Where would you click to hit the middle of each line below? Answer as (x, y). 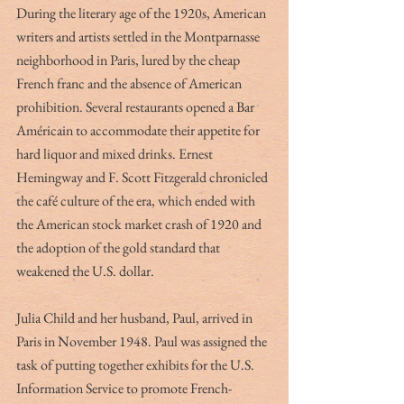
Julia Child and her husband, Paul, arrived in (136, 317)
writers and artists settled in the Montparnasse (139, 36)
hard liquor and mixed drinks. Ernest (116, 153)
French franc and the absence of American (130, 83)
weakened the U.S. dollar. (85, 271)
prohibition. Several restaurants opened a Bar (137, 106)
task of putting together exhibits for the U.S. (137, 364)
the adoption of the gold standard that (119, 247)
